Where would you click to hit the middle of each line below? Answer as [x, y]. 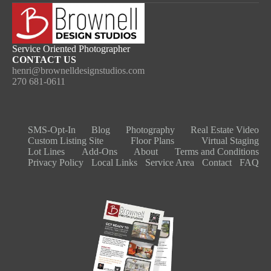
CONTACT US [44, 60]
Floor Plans [152, 141]
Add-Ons [99, 152]
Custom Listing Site [66, 141]
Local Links [114, 163]
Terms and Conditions [217, 152]
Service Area [170, 163]
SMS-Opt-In [52, 130]
